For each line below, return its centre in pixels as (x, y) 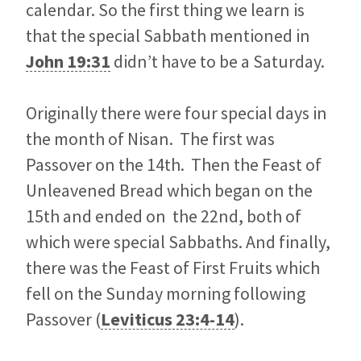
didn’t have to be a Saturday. (218, 61)
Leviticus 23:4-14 (168, 319)
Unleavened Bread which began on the (169, 190)
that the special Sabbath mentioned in (168, 35)
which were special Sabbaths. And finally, (178, 241)
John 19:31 (68, 61)
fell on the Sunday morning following (166, 293)
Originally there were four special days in (176, 112)
